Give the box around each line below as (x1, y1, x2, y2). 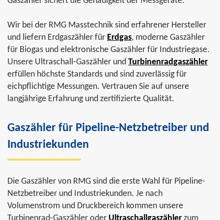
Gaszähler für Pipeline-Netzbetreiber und (7, 122, 209, 134)
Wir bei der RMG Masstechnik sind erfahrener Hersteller (7, 21, 206, 30)
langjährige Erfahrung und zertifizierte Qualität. (7, 94, 174, 104)
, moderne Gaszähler (132, 33, 205, 42)
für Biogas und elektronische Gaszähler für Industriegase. (7, 45, 210, 55)
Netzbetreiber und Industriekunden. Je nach (7, 189, 163, 198)
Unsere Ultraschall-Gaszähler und (7, 57, 128, 67)
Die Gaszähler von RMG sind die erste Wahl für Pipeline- (7, 177, 205, 186)
